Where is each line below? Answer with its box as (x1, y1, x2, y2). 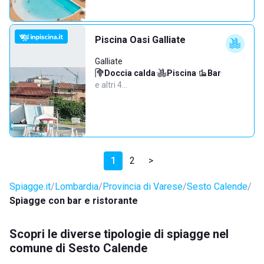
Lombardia (55, 181, 98, 192)
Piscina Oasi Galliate (95, 34, 186, 45)
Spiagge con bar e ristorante (9, 195, 138, 206)
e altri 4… (95, 80, 127, 90)
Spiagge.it (9, 181, 51, 192)
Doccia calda (104, 68, 156, 78)
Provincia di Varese (103, 181, 183, 192)
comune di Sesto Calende (9, 241, 147, 255)
